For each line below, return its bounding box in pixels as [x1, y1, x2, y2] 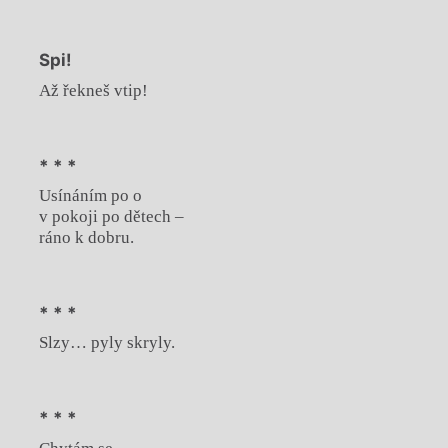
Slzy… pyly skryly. [38, 333, 175, 353]
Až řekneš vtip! [38, 80, 148, 100]
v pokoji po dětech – [38, 207, 184, 226]
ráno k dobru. [38, 228, 134, 247]
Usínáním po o [38, 186, 142, 205]
